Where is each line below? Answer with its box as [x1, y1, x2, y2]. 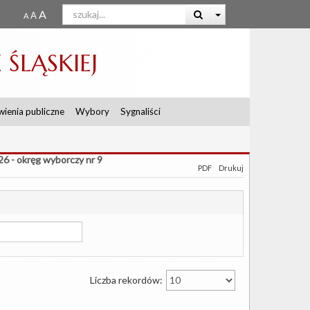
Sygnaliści [120, 106, 161, 118]
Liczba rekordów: [90, 273, 165, 286]
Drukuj [219, 163, 244, 173]
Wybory [75, 106, 109, 118]
